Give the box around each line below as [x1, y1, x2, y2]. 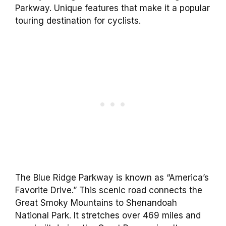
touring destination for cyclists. [15, 16, 141, 26]
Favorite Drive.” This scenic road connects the [15, 185, 202, 195]
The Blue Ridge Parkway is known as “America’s [15, 172, 209, 183]
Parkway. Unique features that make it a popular [15, 3, 210, 14]
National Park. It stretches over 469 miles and [15, 210, 201, 220]
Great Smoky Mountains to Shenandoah [15, 197, 177, 208]
